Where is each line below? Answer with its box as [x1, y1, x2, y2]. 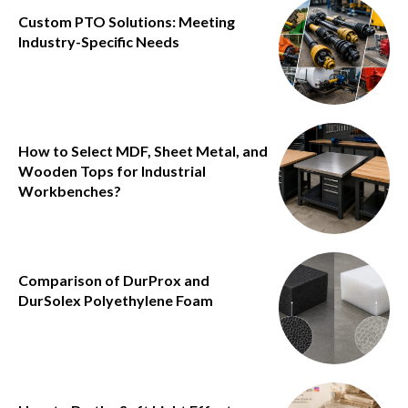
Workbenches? [18, 181, 121, 199]
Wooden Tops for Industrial [18, 161, 206, 179]
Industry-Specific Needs [18, 32, 179, 50]
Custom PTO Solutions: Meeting [18, 12, 235, 30]
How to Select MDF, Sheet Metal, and [18, 141, 268, 159]
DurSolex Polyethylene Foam [18, 291, 213, 310]
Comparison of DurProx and [18, 271, 209, 290]
